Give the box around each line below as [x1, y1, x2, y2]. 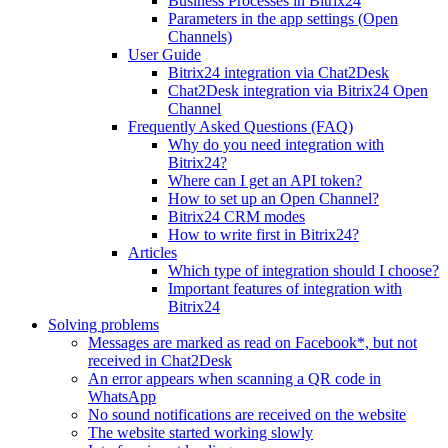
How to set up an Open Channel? [168, 190, 379, 207]
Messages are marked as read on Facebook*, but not [88, 334, 417, 351]
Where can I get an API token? [168, 172, 362, 189]
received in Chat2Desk [88, 352, 232, 369]
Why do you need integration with [168, 136, 384, 153]
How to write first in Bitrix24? [168, 226, 359, 243]
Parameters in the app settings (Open [168, 10, 398, 27]
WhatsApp [88, 388, 156, 405]
